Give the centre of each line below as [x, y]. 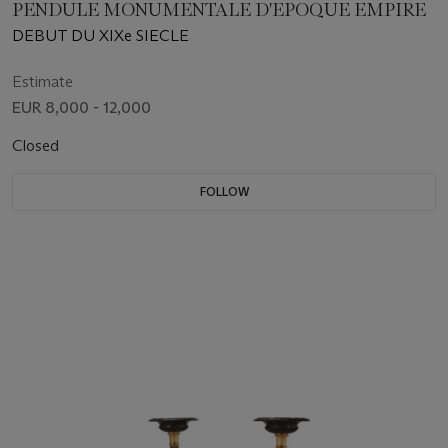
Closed [37, 145]
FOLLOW [224, 191]
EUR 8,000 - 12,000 [81, 107]
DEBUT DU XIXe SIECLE [100, 35]
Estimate [42, 81]
